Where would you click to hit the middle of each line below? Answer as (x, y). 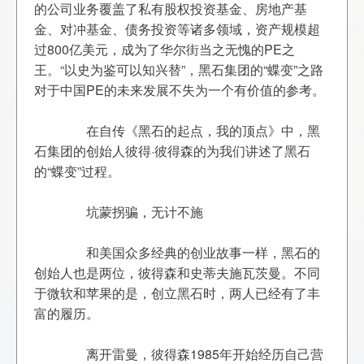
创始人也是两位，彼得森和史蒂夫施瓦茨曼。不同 (178, 273)
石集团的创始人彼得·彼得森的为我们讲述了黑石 (173, 151)
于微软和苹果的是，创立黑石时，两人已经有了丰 (178, 293)
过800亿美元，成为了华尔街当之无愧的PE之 (165, 49)
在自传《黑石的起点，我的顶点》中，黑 (48, 130)
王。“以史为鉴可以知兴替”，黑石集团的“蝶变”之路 (179, 69)
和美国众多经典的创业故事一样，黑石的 (48, 252)
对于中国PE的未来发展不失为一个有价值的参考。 (180, 90)
